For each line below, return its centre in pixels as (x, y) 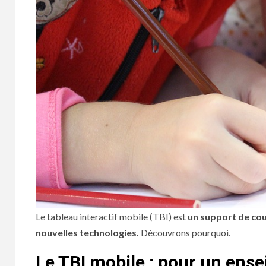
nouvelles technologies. (87, 233)
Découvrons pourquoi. (185, 233)
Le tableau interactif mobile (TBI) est (112, 217)
